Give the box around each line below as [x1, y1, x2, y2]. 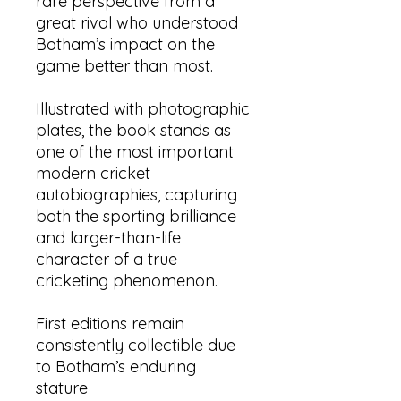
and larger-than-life [36, 227, 181, 248]
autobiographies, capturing [36, 184, 237, 205]
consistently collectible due [36, 335, 235, 355]
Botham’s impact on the [36, 34, 215, 55]
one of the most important [36, 141, 234, 162]
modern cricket [36, 163, 150, 183]
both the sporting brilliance [36, 206, 236, 226]
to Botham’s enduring [36, 356, 196, 377]
